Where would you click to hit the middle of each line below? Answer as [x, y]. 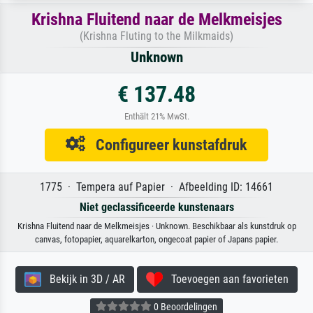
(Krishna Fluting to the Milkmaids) [156, 36]
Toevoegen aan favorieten [226, 279]
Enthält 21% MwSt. [156, 116]
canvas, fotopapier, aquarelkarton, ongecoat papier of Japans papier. [156, 239]
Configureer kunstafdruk [166, 144]
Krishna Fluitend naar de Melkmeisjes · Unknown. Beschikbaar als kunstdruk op [156, 226]
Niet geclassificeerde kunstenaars [156, 207]
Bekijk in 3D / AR [83, 279]
